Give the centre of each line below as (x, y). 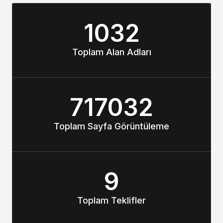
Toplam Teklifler (111, 200)
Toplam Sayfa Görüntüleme (111, 126)
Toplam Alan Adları (111, 52)
